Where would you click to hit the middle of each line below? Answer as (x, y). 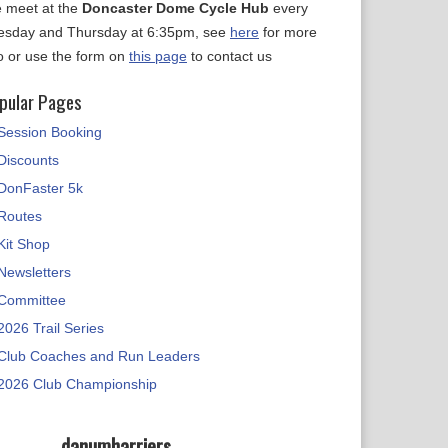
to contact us (229, 56)
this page (158, 56)
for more (288, 32)
